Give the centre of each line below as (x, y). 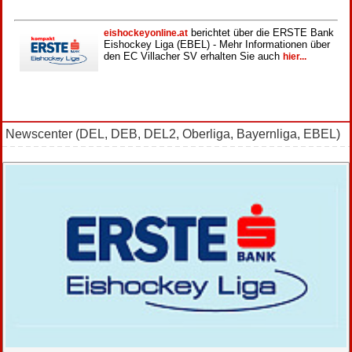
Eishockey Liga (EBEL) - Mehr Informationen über (217, 44)
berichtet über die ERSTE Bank (261, 32)
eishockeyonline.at (146, 33)
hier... (295, 56)
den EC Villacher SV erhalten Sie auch (193, 56)
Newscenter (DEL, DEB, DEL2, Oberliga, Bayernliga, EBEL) (173, 134)
